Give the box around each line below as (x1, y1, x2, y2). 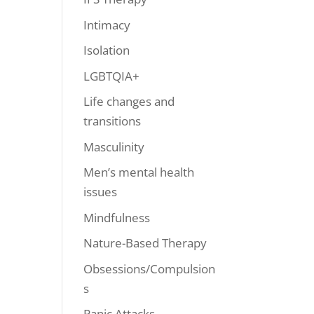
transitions (83, 113, 142, 129)
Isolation (83, 42, 130, 58)
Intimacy (83, 16, 131, 33)
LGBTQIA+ (83, 67, 140, 84)
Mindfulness (83, 209, 151, 226)
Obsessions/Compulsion (83, 260, 216, 277)
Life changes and (83, 93, 175, 109)
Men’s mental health (83, 164, 195, 180)
